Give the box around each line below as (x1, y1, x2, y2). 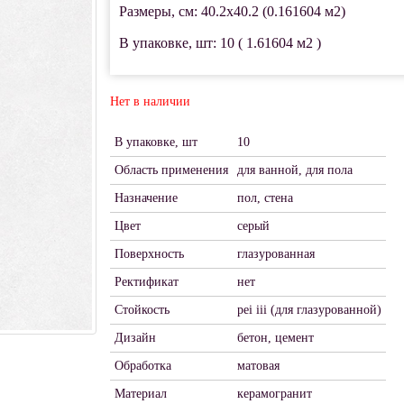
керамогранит (236, 387, 312, 400)
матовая (236, 359, 280, 372)
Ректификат (114, 275, 179, 289)
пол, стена (236, 191, 293, 205)
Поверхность (114, 247, 184, 261)
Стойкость (114, 303, 170, 317)
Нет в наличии (109, 95, 190, 108)
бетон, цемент (236, 331, 314, 344)
